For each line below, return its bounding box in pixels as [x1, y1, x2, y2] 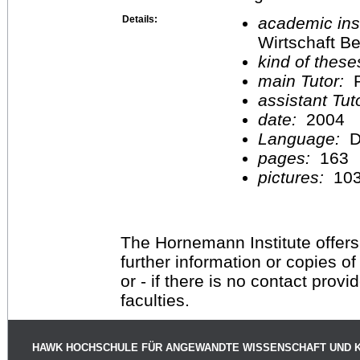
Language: [258, 129, 350, 148]
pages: [258, 148, 315, 167]
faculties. [121, 290, 190, 309]
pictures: [258, 167, 329, 186]
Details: [122, 13, 157, 25]
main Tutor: [258, 71, 349, 90]
